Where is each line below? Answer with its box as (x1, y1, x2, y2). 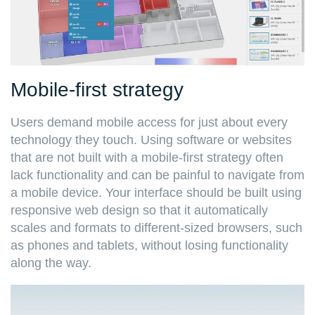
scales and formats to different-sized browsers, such (11, 220, 302, 235)
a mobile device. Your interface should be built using (11, 185, 302, 200)
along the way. (11, 255, 95, 270)
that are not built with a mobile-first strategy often (11, 150, 283, 165)
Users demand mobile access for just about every (11, 115, 288, 129)
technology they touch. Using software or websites (11, 132, 292, 147)
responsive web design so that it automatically (11, 202, 268, 217)
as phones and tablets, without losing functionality (11, 238, 288, 252)
